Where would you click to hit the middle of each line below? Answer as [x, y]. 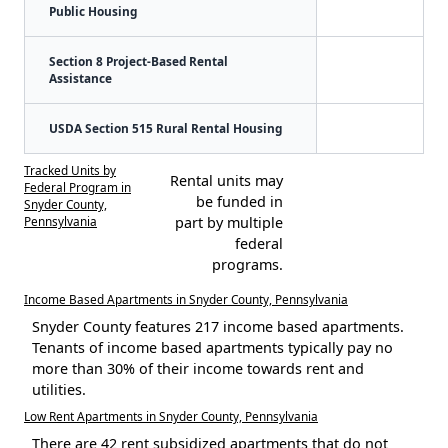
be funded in [239, 201]
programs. [247, 264]
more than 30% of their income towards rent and [198, 368]
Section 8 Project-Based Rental [138, 60]
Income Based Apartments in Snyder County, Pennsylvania [186, 298]
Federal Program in [77, 186]
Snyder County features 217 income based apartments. [218, 326]
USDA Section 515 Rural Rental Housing [165, 127]
